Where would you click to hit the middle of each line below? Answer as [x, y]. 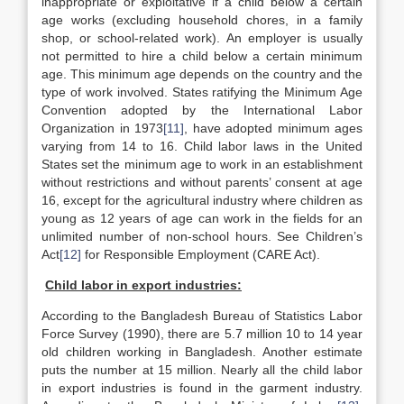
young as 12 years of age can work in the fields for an [202, 218]
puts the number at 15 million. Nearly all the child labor [202, 370]
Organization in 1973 [102, 128]
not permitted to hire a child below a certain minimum [202, 56]
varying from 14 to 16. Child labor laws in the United [202, 146]
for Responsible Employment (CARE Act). [201, 254]
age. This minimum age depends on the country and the [202, 74]
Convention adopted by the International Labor [202, 110]
